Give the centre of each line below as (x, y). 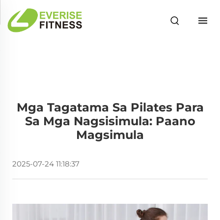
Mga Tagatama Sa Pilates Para (110, 107)
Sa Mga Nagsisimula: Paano (110, 121)
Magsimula (110, 135)
